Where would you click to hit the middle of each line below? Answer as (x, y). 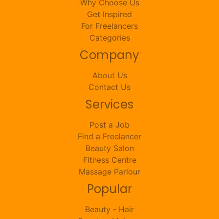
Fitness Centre (109, 160)
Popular (109, 189)
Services (109, 104)
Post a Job (109, 125)
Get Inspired (109, 14)
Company (109, 55)
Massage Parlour (109, 172)
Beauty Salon (109, 148)
